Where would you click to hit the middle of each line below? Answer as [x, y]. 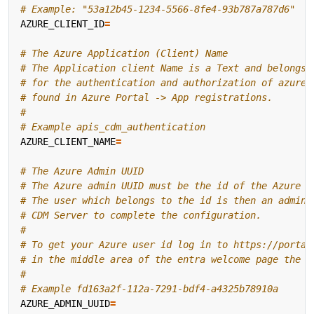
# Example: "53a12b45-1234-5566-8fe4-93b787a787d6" [158, 9]
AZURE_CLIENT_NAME [68, 142]
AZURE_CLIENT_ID [62, 24]
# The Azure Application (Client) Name [124, 54]
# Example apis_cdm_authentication [113, 127]
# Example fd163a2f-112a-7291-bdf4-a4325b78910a [149, 289]
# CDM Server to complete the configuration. [141, 216]
